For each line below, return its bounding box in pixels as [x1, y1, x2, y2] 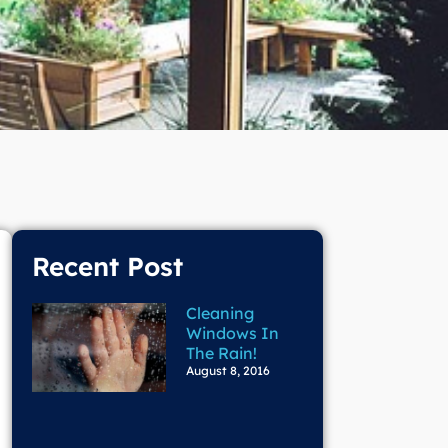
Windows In [186, 323, 279, 344]
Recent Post [32, 250, 183, 284]
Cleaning [186, 303, 254, 324]
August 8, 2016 [186, 363, 270, 379]
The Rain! [186, 343, 257, 364]
